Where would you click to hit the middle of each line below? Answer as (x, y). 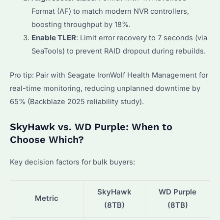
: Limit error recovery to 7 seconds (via (141, 38)
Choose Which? (47, 139)
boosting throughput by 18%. (81, 25)
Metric (47, 198)
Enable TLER (54, 38)
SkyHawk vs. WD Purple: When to (91, 126)
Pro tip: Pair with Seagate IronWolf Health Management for (109, 75)
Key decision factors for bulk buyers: (72, 162)
